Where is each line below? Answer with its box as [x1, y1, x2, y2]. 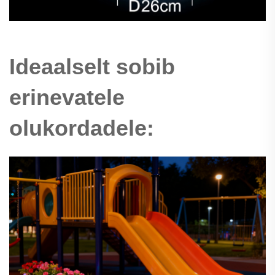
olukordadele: [9, 115, 154, 141]
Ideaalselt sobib [9, 54, 175, 80]
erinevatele [9, 85, 125, 110]
